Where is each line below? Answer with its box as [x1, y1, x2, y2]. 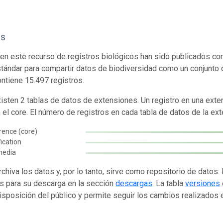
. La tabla [152, 178, 186, 188]
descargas [115, 178, 153, 188]
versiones [185, 178, 221, 188]
